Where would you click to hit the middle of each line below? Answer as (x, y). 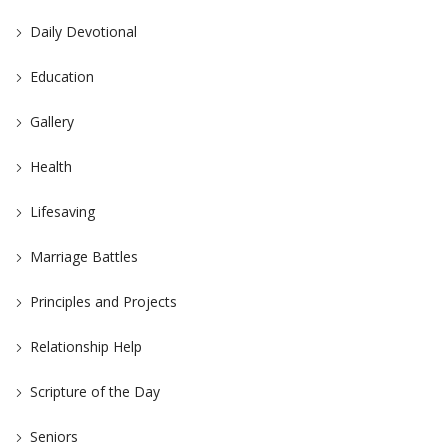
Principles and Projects (103, 301)
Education (62, 76)
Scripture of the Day (95, 391)
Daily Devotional (83, 31)
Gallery (52, 121)
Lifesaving (62, 211)
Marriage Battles (84, 256)
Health (51, 166)
